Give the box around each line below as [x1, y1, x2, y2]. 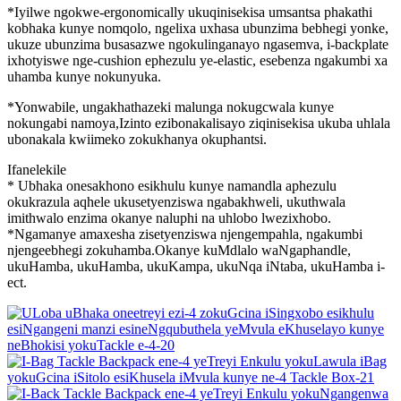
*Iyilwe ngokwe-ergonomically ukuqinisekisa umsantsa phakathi [7, 4, 372, 20]
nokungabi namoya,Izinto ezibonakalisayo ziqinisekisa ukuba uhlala [7, 115, 390, 131]
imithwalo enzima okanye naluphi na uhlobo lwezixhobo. [7, 209, 331, 226]
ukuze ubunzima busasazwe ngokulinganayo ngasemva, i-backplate [7, 36, 388, 52]
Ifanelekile [7, 161, 66, 177]
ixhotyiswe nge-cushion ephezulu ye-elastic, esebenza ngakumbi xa [7, 52, 388, 68]
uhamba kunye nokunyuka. [7, 68, 161, 84]
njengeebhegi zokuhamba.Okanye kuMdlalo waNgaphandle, [7, 242, 351, 258]
